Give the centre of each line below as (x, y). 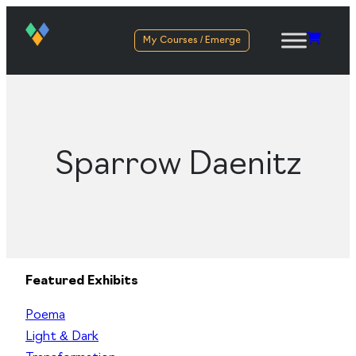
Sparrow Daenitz (178, 166)
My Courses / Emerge (192, 40)
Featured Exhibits (82, 282)
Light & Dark (62, 337)
